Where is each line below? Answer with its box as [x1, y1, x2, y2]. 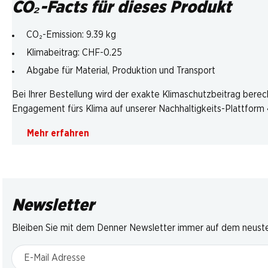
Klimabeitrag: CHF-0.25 [26, 47, 122, 57]
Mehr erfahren [27, 128, 89, 138]
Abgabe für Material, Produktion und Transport [26, 65, 215, 75]
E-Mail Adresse [11, 246, 73, 256]
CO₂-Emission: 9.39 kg [26, 29, 116, 39]
